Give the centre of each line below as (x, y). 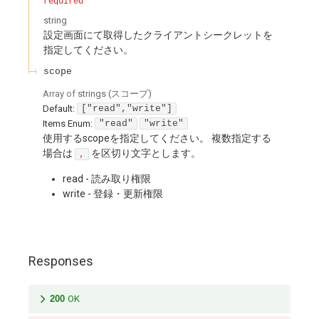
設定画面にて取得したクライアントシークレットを (158, 35)
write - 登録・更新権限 (113, 194)
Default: (59, 109)
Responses (61, 261)
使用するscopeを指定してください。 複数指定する (157, 138)
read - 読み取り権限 (107, 179)
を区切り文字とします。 (145, 153)
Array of (60, 93)
